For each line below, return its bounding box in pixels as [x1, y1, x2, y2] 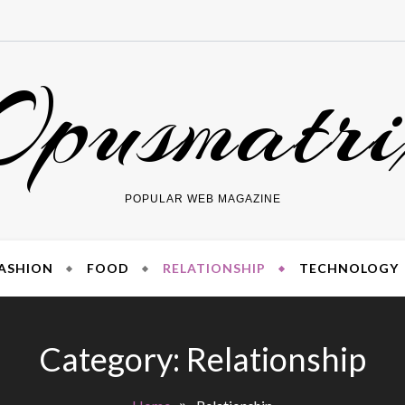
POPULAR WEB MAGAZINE [124, 193, 281, 205]
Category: [39, 339, 186, 379]
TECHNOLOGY [298, 260, 399, 276]
